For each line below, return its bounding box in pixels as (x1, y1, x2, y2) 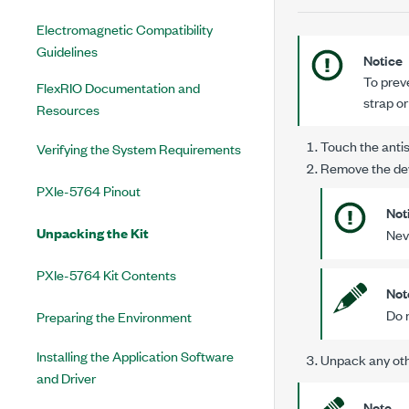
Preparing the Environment (37, 307, 192, 326)
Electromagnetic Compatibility (37, 19, 213, 38)
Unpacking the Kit (37, 223, 149, 242)
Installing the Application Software (37, 346, 234, 365)
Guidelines (37, 41, 98, 60)
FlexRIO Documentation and (37, 78, 200, 97)
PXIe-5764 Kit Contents (37, 265, 176, 284)
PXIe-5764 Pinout (37, 181, 141, 200)
